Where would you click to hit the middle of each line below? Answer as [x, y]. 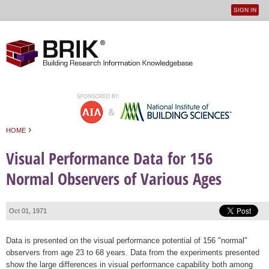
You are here [35, 141]
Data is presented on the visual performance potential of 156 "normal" [127, 240]
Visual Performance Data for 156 [110, 159]
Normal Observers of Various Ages [114, 179]
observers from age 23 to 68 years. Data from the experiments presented [133, 252]
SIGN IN [245, 10]
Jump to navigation [134, 28]
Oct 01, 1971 [28, 210]
